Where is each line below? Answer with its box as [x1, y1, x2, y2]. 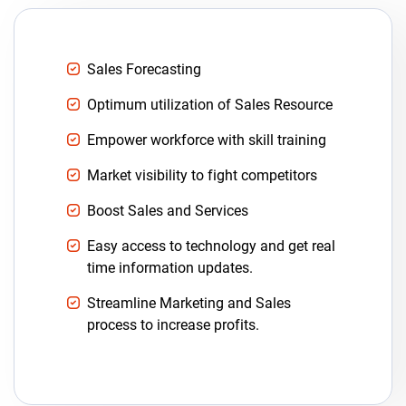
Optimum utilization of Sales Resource [87, 95, 333, 113]
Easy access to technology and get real [87, 237, 335, 255]
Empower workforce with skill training [87, 130, 326, 149]
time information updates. [87, 258, 253, 276]
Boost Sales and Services [87, 201, 248, 219]
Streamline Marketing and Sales [87, 294, 291, 312]
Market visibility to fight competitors [87, 166, 317, 184]
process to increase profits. [87, 315, 259, 333]
